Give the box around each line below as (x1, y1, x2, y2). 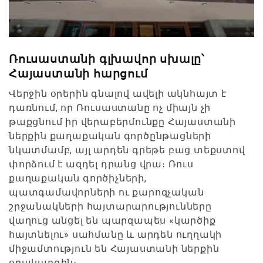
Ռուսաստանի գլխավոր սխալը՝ (9, 52, 205, 66)
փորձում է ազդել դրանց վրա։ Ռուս (9, 158, 194, 170)
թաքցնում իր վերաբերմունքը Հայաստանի (9, 116, 236, 127)
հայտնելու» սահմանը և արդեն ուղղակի (9, 228, 222, 240)
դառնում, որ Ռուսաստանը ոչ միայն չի (9, 102, 211, 113)
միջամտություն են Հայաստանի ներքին (9, 242, 220, 254)
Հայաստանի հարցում (9, 66, 148, 80)
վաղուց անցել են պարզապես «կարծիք (9, 214, 216, 226)
